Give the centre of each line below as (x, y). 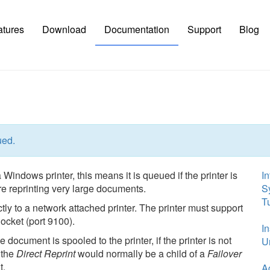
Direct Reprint (46, 253)
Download (64, 29)
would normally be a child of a (141, 253)
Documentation (137, 29)
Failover (224, 253)
